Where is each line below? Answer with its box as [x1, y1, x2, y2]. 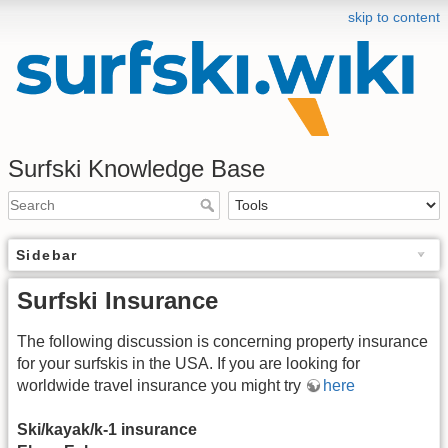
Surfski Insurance [17, 286, 218, 314]
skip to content [348, 9, 440, 25]
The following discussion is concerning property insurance [17, 332, 428, 350]
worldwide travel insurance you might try [17, 376, 305, 394]
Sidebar [16, 246, 78, 263]
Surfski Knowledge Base [8, 154, 265, 182]
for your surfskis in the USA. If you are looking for [17, 354, 360, 372]
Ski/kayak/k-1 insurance [17, 421, 197, 439]
